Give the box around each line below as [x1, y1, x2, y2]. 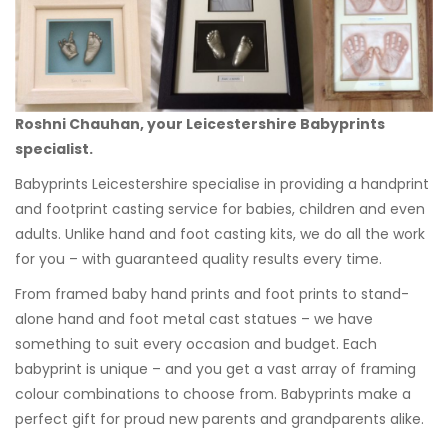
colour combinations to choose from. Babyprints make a [15, 384, 411, 405]
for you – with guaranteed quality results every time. [15, 249, 382, 270]
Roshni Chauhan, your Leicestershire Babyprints [15, 114, 385, 135]
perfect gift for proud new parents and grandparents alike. [15, 409, 424, 430]
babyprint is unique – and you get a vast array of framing [15, 359, 416, 380]
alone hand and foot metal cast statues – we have [15, 309, 373, 330]
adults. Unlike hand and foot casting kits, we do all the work [15, 224, 425, 245]
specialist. [15, 139, 93, 160]
